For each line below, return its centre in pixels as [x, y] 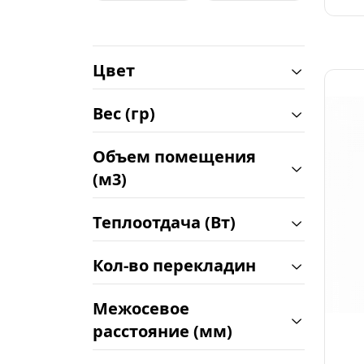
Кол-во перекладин [174, 265]
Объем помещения [174, 156]
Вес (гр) [124, 113]
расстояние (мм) [162, 331]
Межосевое [141, 308]
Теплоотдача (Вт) [164, 222]
